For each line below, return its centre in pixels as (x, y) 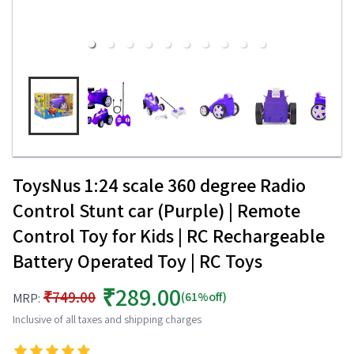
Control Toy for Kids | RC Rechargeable (169, 235)
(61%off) (204, 297)
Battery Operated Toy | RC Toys (137, 261)
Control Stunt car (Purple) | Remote (156, 210)
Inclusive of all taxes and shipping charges (107, 319)
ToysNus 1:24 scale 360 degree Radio (159, 185)
